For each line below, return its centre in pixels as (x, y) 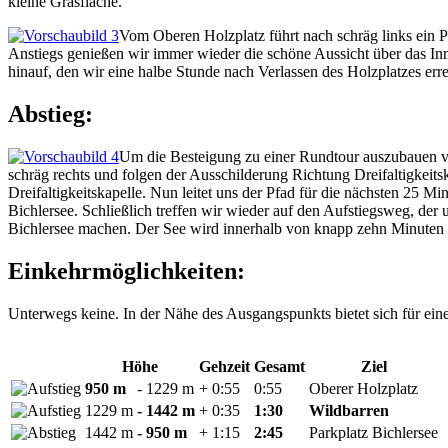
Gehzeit (224, 366)
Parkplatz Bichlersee (373, 432)
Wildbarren (349, 410)
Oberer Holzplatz (363, 388)
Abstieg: (50, 114)
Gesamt (279, 366)
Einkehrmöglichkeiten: (126, 270)
